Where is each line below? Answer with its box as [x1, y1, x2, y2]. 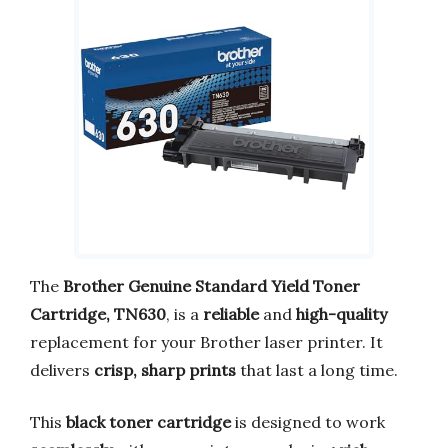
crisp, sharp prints [94, 359, 236, 380]
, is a [166, 303, 203, 324]
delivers [30, 359, 94, 380]
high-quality [296, 303, 387, 324]
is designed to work [231, 411, 385, 432]
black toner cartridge [66, 411, 231, 432]
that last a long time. [236, 359, 398, 380]
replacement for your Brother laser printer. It [30, 331, 383, 352]
